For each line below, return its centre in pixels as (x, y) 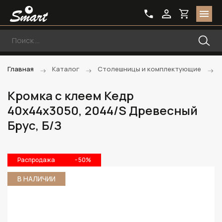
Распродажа (36, 160)
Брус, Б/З (34, 125)
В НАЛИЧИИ (36, 179)
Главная (21, 69)
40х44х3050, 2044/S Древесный (103, 110)
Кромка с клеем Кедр (71, 95)
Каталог (66, 69)
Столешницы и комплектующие (149, 69)
